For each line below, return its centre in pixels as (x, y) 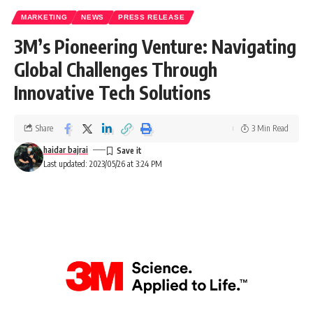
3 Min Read (270, 128)
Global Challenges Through (116, 69)
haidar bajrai (66, 150)
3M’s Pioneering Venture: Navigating (155, 46)
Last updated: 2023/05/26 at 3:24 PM (103, 163)
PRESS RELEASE (152, 17)
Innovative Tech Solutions (114, 92)
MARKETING (44, 17)
